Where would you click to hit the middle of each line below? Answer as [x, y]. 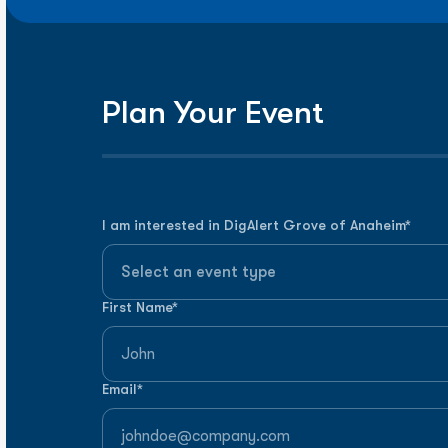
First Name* [140, 307]
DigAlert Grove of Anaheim [314, 225]
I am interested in [163, 225]
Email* [122, 389]
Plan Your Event [213, 112]
